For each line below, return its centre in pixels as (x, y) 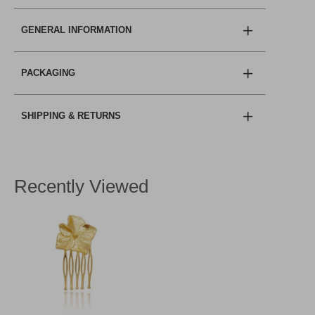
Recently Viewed (81, 186)
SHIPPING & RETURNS (71, 115)
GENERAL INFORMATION (76, 30)
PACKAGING (48, 72)
